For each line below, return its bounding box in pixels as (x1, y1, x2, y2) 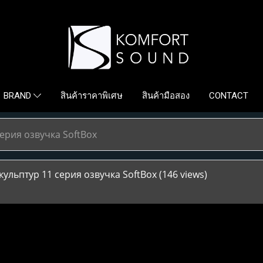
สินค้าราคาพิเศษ (60, 90, 123, 101)
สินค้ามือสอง (142, 90, 190, 101)
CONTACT (209, 90, 249, 101)
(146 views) (159, 168, 207, 181)
